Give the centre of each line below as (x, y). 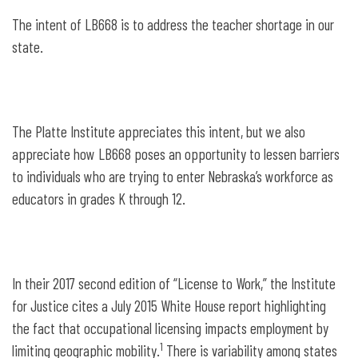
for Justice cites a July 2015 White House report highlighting (169, 306)
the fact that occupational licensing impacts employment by (170, 328)
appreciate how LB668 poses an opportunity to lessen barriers (176, 154)
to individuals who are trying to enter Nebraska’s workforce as (173, 177)
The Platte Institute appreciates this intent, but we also (159, 132)
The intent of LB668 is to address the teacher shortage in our (173, 25)
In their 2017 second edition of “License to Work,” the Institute (174, 284)
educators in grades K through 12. (99, 199)
